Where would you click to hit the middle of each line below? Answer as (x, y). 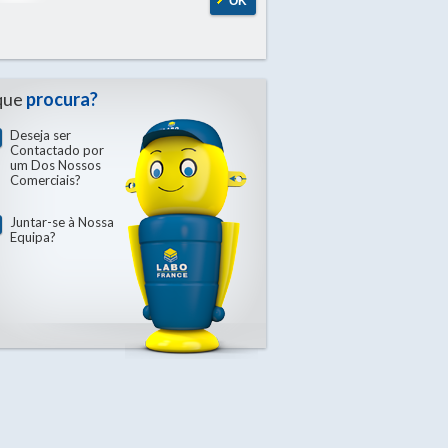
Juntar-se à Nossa (62, 222)
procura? (62, 99)
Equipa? (33, 237)
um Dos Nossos (55, 165)
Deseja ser (40, 135)
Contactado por (57, 150)
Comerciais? (45, 180)
